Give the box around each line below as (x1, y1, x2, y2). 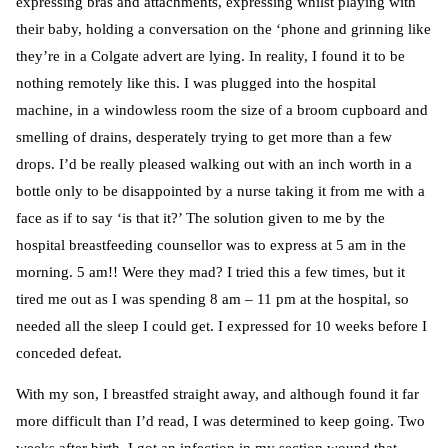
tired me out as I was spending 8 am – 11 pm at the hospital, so (16, 291, 409, 308)
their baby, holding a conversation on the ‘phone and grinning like (16, 21, 431, 38)
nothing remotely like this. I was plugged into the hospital (16, 75, 376, 92)
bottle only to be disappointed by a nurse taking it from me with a (16, 183, 425, 200)
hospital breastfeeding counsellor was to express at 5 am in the (16, 237, 406, 254)
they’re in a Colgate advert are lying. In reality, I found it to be (16, 48, 405, 65)
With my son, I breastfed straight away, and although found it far (16, 386, 419, 403)
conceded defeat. (16, 345, 122, 362)
